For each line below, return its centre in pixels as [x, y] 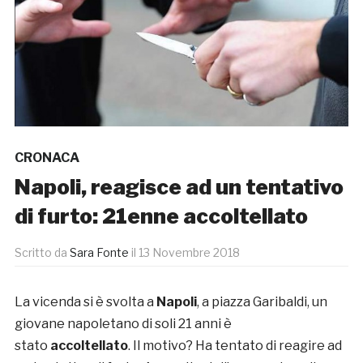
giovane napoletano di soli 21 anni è [123, 323]
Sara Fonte [99, 252]
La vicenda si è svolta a [85, 301]
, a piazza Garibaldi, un [262, 301]
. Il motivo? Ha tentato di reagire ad [235, 345]
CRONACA [47, 157]
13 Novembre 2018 [189, 252]
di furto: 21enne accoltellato [161, 216]
